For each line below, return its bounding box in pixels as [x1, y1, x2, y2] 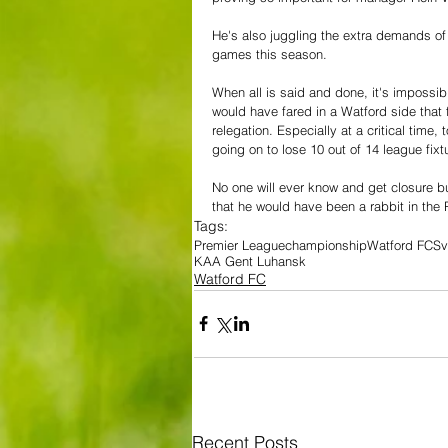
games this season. [212, 45, 327, 62]
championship [285, 236, 367, 253]
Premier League [194, 236, 285, 253]
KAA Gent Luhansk [194, 252, 306, 269]
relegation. [212, 121, 273, 138]
